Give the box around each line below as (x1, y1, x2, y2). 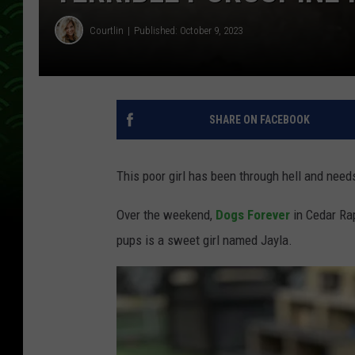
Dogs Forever (216, 207, 290, 223)
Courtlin (90, 24, 124, 36)
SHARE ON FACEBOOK (208, 113, 310, 127)
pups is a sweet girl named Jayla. (116, 232, 292, 249)
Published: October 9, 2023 (134, 24, 242, 36)
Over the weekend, (116, 207, 216, 223)
